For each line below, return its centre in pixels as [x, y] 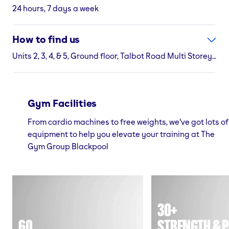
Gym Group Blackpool [68, 146]
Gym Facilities [62, 103]
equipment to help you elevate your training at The [121, 134]
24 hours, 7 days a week [55, 8]
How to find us [46, 39]
